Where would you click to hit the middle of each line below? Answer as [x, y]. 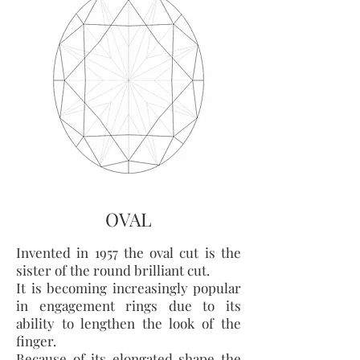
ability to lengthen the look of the [129, 323]
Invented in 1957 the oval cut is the [129, 252]
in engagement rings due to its [129, 305]
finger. [38, 341]
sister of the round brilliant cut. [115, 270]
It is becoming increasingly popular [129, 288]
